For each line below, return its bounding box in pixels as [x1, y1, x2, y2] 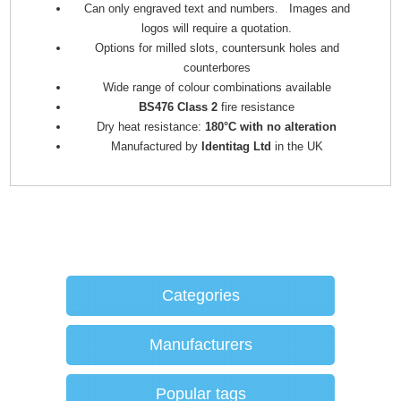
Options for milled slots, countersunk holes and [94, 40, 339, 55]
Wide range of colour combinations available [102, 80, 331, 94]
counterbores [183, 60, 251, 74]
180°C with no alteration [205, 119, 337, 133]
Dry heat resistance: [97, 119, 205, 133]
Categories [161, 286, 240, 304]
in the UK [270, 139, 323, 153]
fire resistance [218, 99, 294, 114]
